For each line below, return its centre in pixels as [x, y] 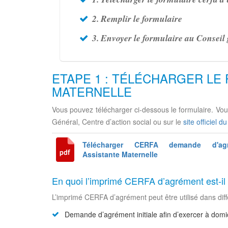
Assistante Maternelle [120, 154]
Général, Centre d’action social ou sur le [118, 122]
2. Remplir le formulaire [137, 19]
